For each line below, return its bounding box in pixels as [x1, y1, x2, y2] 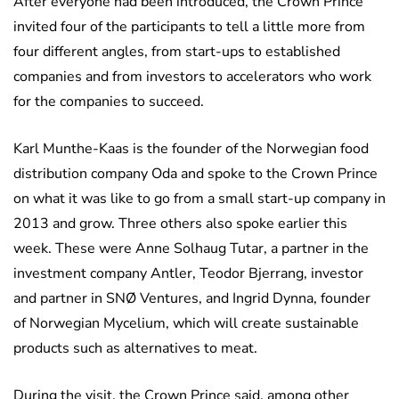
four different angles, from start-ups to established [13, 42, 340, 62]
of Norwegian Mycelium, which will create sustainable [13, 313, 359, 334]
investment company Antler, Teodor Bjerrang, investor [13, 264, 363, 284]
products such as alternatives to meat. [13, 338, 257, 359]
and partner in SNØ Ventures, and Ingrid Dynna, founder [13, 289, 370, 309]
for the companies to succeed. [13, 92, 204, 112]
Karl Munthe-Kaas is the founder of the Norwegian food [13, 139, 369, 159]
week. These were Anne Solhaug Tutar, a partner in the [13, 239, 369, 259]
